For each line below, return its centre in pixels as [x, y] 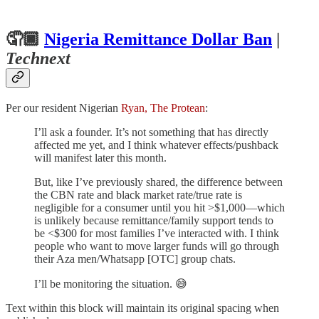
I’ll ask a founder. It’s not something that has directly [151, 132]
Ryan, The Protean [163, 108]
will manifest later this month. [100, 157]
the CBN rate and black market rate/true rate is [138, 194]
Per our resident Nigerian [63, 108]
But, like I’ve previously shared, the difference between [158, 182]
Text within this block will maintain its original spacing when [142, 308]
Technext [38, 58]
